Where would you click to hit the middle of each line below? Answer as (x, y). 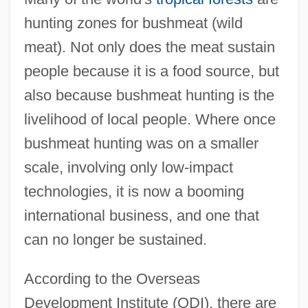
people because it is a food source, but (151, 71)
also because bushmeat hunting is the (149, 96)
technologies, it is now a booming (134, 192)
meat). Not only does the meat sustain (149, 47)
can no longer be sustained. (115, 240)
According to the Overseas (112, 279)
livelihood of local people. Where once (150, 120)
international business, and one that (141, 216)
